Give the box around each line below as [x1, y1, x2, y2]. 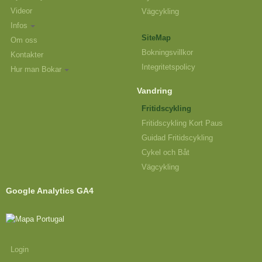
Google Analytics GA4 [6, 186, 94, 196]
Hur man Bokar [11, 65, 61, 74]
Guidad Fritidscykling [142, 133, 213, 143]
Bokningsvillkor [142, 48, 193, 57]
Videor [11, 6, 32, 16]
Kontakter [11, 50, 43, 60]
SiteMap [142, 33, 171, 43]
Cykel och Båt [142, 148, 189, 157]
